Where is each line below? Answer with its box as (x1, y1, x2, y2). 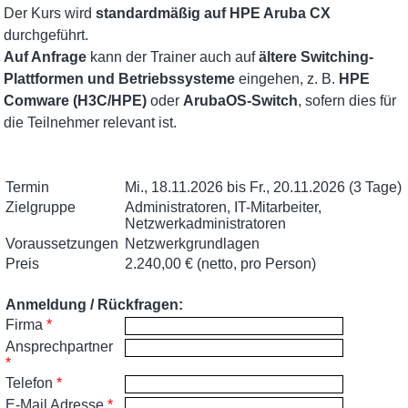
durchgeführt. (4, 27, 89, 43)
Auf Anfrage (4, 49, 87, 65)
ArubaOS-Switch (183, 93, 299, 108)
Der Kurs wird (4, 5, 97, 21)
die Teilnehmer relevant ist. (4, 115, 178, 130)
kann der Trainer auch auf (87, 49, 260, 65)
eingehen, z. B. (235, 71, 340, 87)
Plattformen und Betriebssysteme (4, 71, 236, 87)
